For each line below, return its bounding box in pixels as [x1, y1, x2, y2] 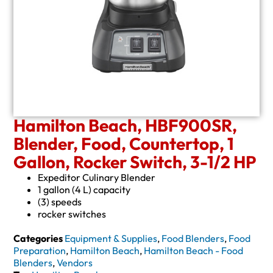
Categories [13, 232, 63, 244]
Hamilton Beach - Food [144, 244, 244, 257]
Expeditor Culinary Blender [38, 171, 156, 183]
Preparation [13, 244, 66, 257]
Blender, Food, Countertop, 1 [13, 132, 235, 154]
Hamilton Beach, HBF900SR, [13, 114, 238, 136]
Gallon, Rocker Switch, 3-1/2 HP [13, 151, 257, 172]
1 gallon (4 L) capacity [38, 183, 131, 196]
